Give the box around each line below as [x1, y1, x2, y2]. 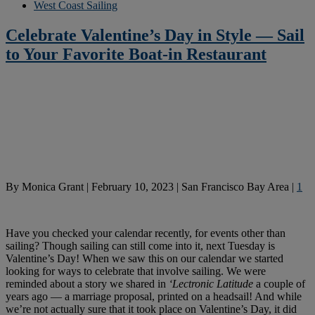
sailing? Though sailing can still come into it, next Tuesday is [6, 240, 275, 252]
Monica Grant [22, 181, 84, 193]
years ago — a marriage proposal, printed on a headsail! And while [6, 290, 302, 303]
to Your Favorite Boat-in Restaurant [6, 45, 266, 64]
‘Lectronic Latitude [169, 278, 253, 290]
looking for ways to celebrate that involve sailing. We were [6, 265, 266, 278]
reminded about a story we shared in [6, 278, 169, 290]
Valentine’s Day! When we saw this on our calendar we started [6, 252, 283, 265]
